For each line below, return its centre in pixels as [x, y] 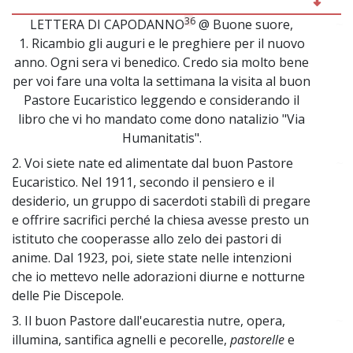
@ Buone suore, [245, 25]
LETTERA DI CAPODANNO [108, 25]
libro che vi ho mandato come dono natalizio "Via [162, 119]
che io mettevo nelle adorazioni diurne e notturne [158, 277]
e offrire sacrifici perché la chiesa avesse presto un [160, 220]
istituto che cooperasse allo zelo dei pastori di [147, 239]
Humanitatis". [162, 138]
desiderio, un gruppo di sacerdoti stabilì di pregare [161, 201]
